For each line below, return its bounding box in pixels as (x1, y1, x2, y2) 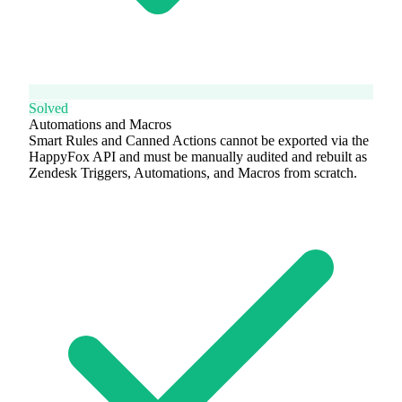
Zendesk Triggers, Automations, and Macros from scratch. (29, 164, 357, 180)
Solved (29, 100, 68, 116)
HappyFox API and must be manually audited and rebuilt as (29, 148, 367, 164)
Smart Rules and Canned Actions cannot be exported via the (29, 132, 369, 148)
